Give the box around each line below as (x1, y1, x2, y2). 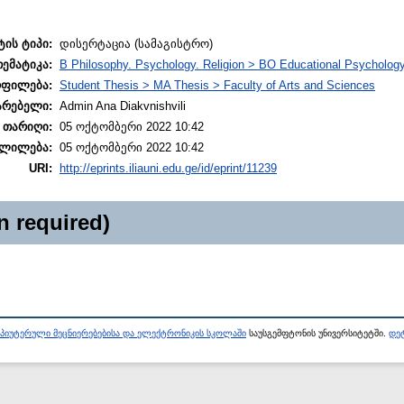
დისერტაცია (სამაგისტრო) (60, 37, 213, 51)
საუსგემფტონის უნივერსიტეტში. (246, 328, 389, 339)
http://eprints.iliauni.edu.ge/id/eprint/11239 (60, 161, 277, 176)
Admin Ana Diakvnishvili (60, 99, 186, 114)
